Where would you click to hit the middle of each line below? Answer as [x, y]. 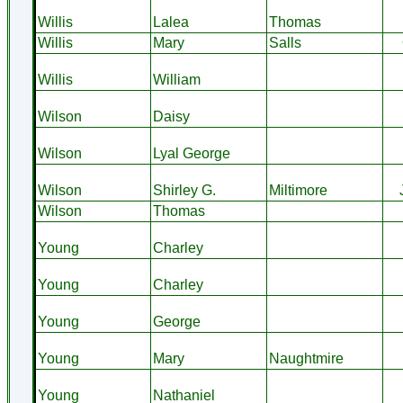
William [176, 80]
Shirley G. [184, 190]
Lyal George [191, 153]
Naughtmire [306, 358]
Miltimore [298, 190]
